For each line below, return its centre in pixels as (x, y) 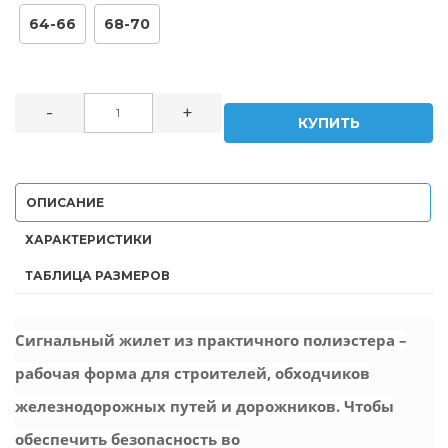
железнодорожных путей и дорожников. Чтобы (204, 405)
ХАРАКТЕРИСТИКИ (88, 239)
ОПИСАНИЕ (65, 202)
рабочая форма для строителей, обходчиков (192, 372)
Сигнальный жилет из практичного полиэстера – (211, 339)
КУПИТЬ (328, 122)
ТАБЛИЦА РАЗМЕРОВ (97, 275)
